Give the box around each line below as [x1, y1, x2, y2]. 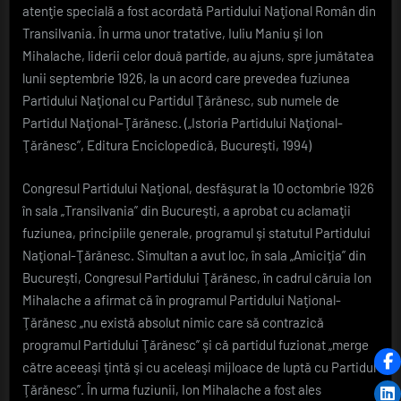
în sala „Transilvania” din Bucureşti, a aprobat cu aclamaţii [22, 201, 351, 218]
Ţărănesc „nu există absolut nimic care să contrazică [22, 313, 324, 330]
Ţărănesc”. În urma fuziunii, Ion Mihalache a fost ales [22, 380, 321, 397]
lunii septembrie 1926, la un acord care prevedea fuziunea [22, 70, 350, 87]
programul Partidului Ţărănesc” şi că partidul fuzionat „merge [22, 336, 369, 353]
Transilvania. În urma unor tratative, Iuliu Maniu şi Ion [22, 25, 323, 42]
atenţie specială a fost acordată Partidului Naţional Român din [22, 3, 376, 20]
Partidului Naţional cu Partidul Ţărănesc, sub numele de [22, 92, 339, 109]
